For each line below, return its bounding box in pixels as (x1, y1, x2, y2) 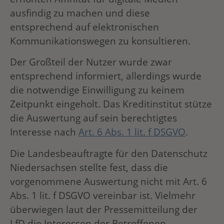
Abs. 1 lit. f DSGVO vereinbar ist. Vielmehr (10, 188, 195, 202)
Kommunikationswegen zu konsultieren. (10, 33, 190, 47)
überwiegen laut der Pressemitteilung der (10, 202, 197, 216)
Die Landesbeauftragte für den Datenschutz (10, 146, 207, 160)
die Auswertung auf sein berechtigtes (10, 111, 177, 125)
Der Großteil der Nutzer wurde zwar (10, 55, 172, 69)
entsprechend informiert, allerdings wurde (10, 69, 201, 83)
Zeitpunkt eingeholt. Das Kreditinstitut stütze (10, 97, 212, 111)
